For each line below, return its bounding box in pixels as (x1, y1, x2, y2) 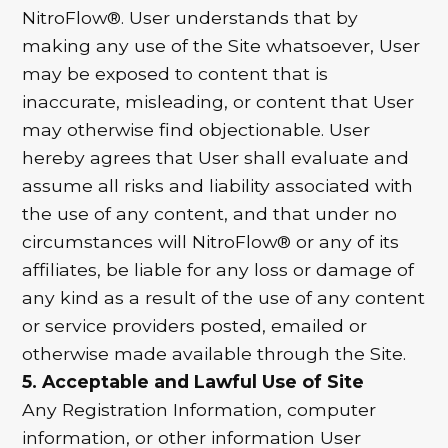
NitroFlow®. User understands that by (22, 7, 359, 29)
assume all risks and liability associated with (22, 175, 414, 197)
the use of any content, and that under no (22, 203, 398, 225)
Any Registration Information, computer (22, 399, 377, 421)
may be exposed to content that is (22, 63, 329, 85)
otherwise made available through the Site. (22, 343, 407, 365)
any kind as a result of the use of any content (22, 287, 426, 309)
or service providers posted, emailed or (22, 315, 368, 337)
